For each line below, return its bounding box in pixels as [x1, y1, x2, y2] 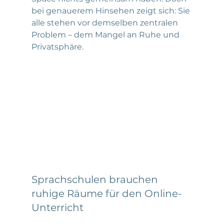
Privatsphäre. [31, 41, 83, 51]
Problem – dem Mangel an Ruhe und [31, 29, 181, 39]
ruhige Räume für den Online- [31, 187, 182, 199]
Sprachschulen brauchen [31, 173, 160, 185]
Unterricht [31, 201, 83, 213]
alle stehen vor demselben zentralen [31, 17, 180, 27]
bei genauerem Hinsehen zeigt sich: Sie [31, 5, 192, 15]
